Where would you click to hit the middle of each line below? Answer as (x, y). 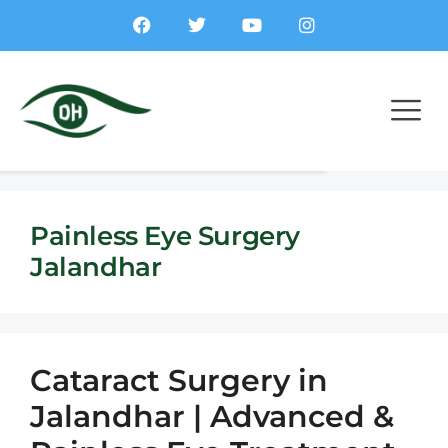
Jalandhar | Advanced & (212, 416)
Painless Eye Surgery (165, 236)
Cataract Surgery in (179, 380)
